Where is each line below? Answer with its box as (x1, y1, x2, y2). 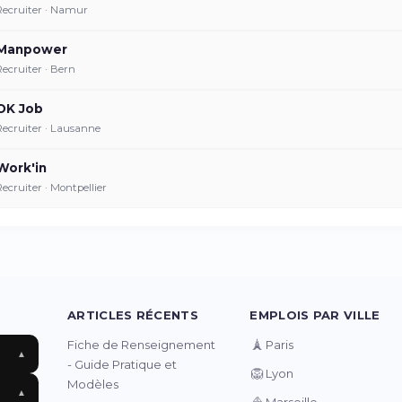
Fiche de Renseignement (67, 337, 216, 352)
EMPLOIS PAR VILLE (249, 308, 380, 322)
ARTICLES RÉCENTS (67, 308, 198, 322)
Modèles (67, 377, 119, 391)
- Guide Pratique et (67, 357, 178, 371)
